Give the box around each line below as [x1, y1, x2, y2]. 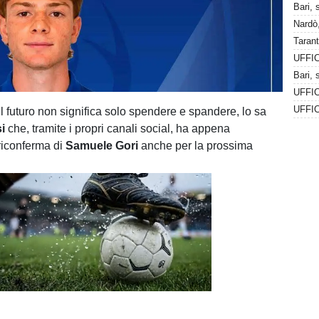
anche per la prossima [138, 140, 253, 152]
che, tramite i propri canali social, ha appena [8, 122, 231, 135]
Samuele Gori [66, 140, 139, 152]
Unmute [43, 271, 70, 279]
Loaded [72, 279, 98, 288]
